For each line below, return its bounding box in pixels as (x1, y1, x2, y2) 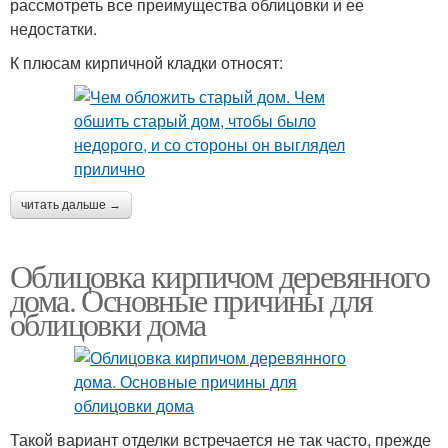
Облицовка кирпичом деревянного (10, 253, 429, 297)
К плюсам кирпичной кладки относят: (10, 50, 283, 74)
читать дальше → (21, 197, 121, 212)
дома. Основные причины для (10, 277, 373, 321)
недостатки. (10, 16, 97, 40)
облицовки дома (10, 301, 206, 345)
